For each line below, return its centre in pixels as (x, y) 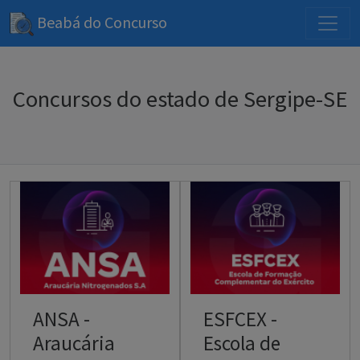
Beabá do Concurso (100, 22)
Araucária (74, 343)
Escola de (242, 343)
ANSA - (61, 319)
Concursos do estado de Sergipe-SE (180, 99)
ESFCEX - (240, 319)
